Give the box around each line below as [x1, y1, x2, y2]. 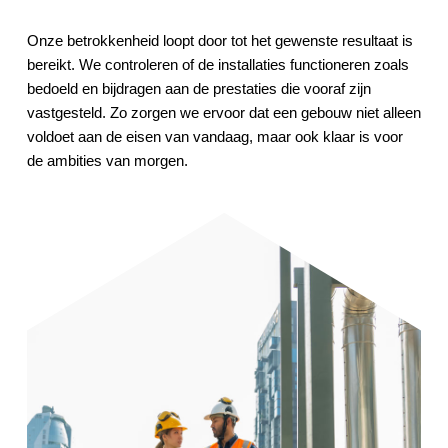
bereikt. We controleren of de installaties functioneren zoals [26, 56, 409, 74]
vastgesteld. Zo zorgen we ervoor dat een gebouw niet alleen [26, 104, 421, 122]
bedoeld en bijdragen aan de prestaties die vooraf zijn [26, 80, 371, 98]
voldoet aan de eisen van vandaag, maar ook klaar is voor [26, 128, 403, 146]
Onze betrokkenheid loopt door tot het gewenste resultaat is [26, 32, 413, 50]
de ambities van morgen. [26, 152, 188, 170]
